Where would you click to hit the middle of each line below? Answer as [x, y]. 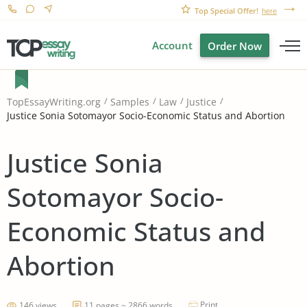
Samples [130, 102]
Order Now [235, 46]
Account [172, 45]
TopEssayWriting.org [54, 102]
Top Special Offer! [226, 11]
